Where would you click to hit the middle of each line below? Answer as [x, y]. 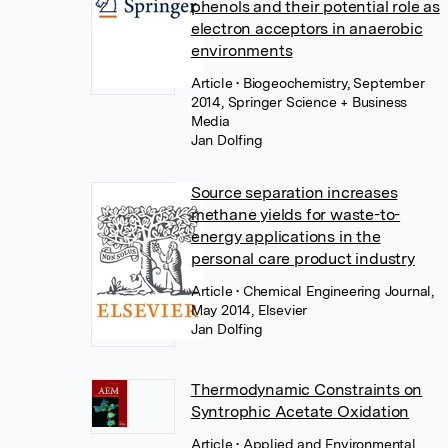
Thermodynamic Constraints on [306, 389]
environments [241, 50]
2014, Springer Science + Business [299, 101]
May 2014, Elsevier [249, 309]
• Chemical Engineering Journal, [335, 290]
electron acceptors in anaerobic [306, 28]
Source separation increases [294, 192]
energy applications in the [285, 236]
